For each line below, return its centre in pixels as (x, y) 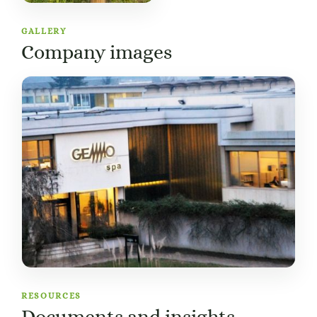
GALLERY (44, 31)
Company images (97, 52)
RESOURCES (52, 296)
